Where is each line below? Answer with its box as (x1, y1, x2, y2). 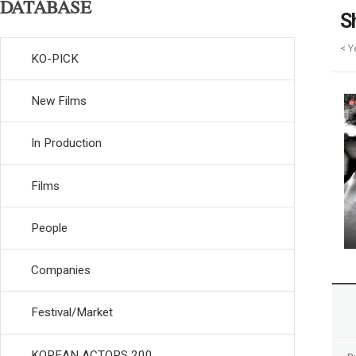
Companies (31, 263, 91, 277)
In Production (31, 136, 102, 151)
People (31, 220, 68, 235)
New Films (31, 94, 87, 108)
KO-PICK (31, 51, 79, 66)
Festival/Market (31, 305, 113, 320)
